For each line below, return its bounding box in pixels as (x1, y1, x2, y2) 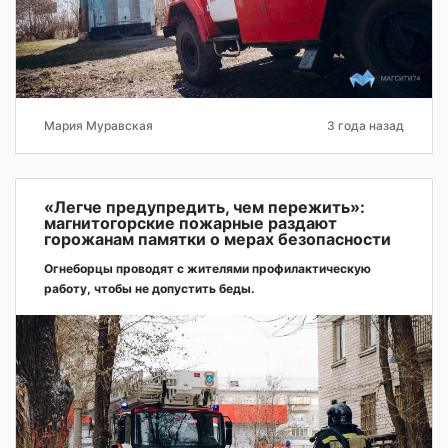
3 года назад (327, 117, 404, 133)
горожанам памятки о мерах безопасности (44, 228, 391, 249)
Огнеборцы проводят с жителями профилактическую (44, 260, 371, 276)
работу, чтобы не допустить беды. (44, 280, 255, 296)
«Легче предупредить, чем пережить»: (44, 196, 365, 217)
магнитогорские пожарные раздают (44, 212, 337, 233)
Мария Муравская (44, 117, 153, 133)
